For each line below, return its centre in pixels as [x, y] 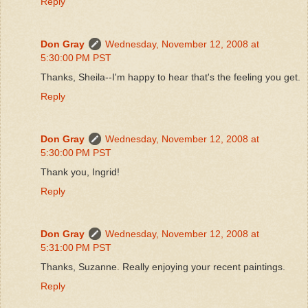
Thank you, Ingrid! [80, 172]
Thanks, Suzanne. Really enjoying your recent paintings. [163, 266]
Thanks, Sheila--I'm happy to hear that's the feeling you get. [170, 77]
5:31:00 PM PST [76, 247]
